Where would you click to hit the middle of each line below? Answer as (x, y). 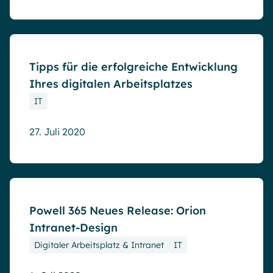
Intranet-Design (75, 228)
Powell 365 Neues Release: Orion (118, 211)
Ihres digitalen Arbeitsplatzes (111, 84)
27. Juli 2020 (57, 132)
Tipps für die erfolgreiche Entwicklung (133, 67)
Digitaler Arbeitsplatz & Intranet (99, 245)
